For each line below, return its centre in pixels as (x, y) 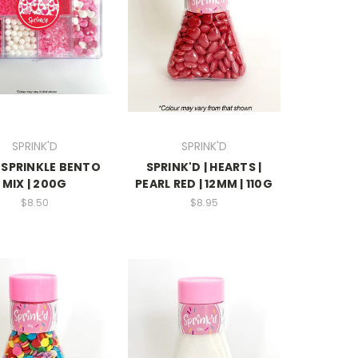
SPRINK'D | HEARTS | (204, 167)
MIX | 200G (34, 183)
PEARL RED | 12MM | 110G (204, 183)
